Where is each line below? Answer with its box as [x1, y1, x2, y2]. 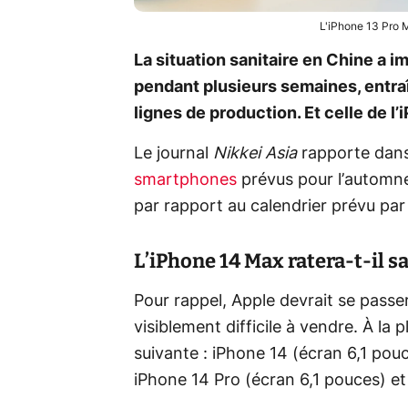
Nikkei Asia [213, 145, 297, 162]
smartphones [134, 171, 237, 189]
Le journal [134, 145, 213, 162]
